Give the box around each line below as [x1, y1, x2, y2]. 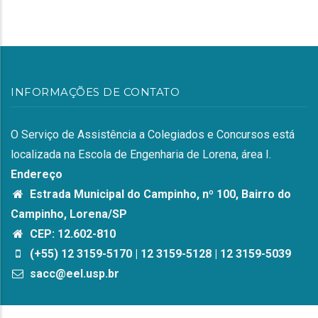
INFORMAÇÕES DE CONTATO [11, 85, 180, 99]
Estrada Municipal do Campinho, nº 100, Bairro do [27, 187, 291, 201]
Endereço [11, 168, 62, 181]
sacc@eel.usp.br [27, 267, 119, 280]
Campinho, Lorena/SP [11, 207, 127, 221]
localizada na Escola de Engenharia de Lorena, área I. [11, 148, 271, 161]
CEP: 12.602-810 [27, 227, 116, 241]
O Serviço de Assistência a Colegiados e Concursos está [11, 128, 295, 141]
